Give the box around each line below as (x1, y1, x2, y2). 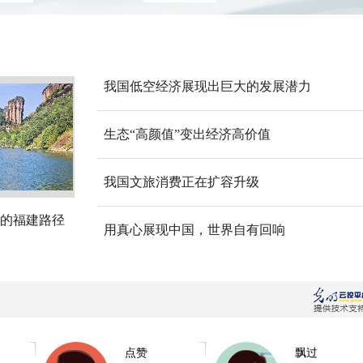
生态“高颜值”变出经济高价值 (104, 127, 271, 141)
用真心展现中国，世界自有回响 (104, 223, 285, 237)
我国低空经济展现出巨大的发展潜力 (104, 79, 311, 93)
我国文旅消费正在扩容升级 (104, 175, 259, 189)
